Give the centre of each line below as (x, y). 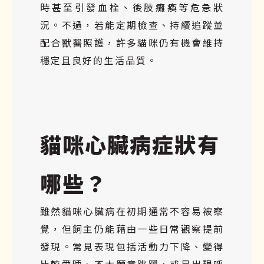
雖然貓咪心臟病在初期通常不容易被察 (132, 211)
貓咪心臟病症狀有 (130, 143)
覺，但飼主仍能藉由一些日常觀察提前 (132, 228)
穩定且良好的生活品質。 (99, 60)
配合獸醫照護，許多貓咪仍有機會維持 (132, 42)
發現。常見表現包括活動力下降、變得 (132, 246)
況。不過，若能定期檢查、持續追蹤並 (132, 24)
